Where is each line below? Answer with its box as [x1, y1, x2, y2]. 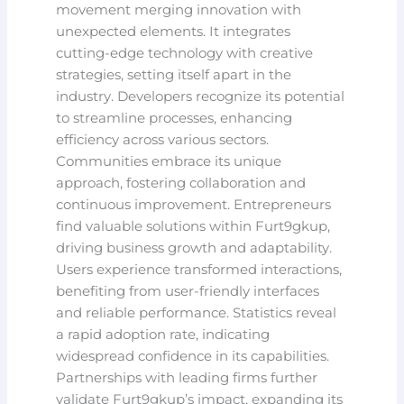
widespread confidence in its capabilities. [56, 348, 330, 365]
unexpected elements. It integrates [56, 23, 291, 41]
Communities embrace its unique [56, 153, 282, 170]
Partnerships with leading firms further [56, 370, 318, 387]
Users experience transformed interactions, [56, 262, 343, 279]
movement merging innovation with [56, 2, 302, 19]
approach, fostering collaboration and [56, 175, 307, 192]
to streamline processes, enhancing [56, 110, 293, 127]
